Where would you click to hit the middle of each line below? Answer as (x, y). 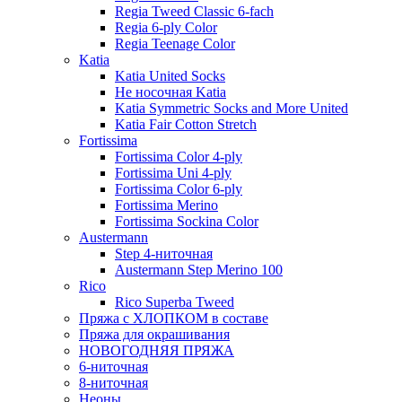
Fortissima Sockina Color (187, 221)
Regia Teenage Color (175, 43)
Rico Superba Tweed (175, 301)
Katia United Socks (170, 75)
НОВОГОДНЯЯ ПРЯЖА (157, 350)
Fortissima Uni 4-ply (173, 172)
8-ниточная (114, 382)
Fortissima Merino (166, 205)
